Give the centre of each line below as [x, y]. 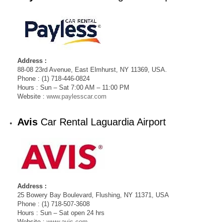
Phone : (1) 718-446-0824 [54, 79]
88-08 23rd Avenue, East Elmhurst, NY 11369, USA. [92, 70]
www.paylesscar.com [77, 96]
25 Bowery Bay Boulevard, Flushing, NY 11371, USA [93, 195]
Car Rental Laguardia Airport [102, 122]
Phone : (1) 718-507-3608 [54, 204]
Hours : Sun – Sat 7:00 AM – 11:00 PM [73, 87]
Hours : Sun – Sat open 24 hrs [61, 213]
